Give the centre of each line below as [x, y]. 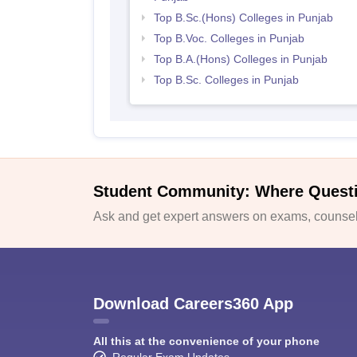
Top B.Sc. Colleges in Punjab [226, 80]
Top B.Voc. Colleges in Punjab [229, 39]
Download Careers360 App [193, 303]
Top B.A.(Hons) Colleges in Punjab [240, 59]
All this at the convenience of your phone [206, 341]
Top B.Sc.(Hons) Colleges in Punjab [243, 18]
